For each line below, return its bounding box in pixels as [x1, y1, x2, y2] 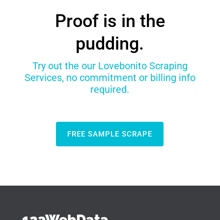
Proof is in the [55, 11, 165, 32]
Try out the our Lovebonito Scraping [32, 60, 188, 72]
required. [90, 83, 130, 96]
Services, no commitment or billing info [24, 72, 195, 84]
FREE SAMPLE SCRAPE [67, 129, 153, 138]
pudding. [76, 33, 144, 55]
